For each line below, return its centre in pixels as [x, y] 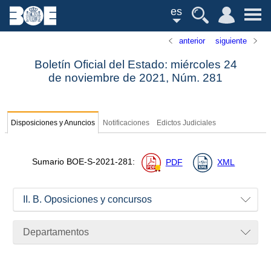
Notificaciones [126, 123]
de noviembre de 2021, [110, 78]
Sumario [49, 162]
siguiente [231, 41]
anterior [192, 41]
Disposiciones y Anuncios [53, 123]
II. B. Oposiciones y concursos [88, 200]
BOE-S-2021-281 [99, 162]
